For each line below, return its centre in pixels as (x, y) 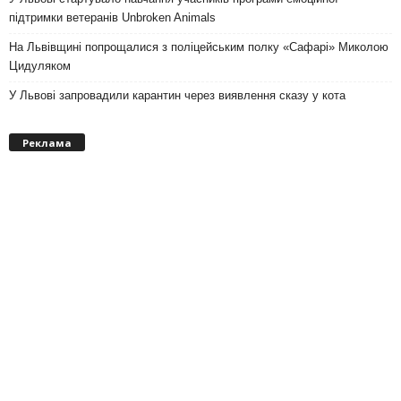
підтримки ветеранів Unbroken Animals (112, 18)
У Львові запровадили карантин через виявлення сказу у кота (177, 96)
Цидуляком (40, 66)
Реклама (47, 142)
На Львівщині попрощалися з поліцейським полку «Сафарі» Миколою (199, 47)
